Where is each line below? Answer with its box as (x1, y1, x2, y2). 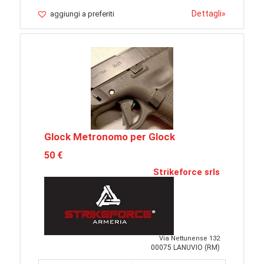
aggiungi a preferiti (50, 9, 114, 18)
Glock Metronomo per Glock (44, 131, 175, 143)
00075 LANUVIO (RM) (151, 243, 220, 252)
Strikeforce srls (153, 167, 220, 177)
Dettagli (192, 9, 222, 18)
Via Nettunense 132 (159, 235, 220, 242)
